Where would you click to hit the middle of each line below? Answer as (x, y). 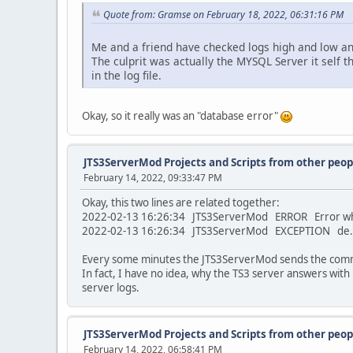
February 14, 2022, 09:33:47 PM (153, 177)
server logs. (111, 287)
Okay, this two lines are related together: (181, 202)
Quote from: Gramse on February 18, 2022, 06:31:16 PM (223, 15)
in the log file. (126, 75)
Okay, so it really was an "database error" (181, 115)
